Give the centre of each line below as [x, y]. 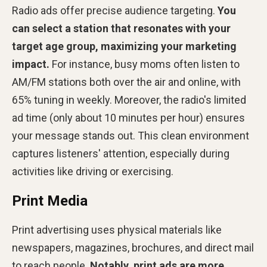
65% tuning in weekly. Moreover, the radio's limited [129, 100]
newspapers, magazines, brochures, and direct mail [133, 247]
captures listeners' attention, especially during [121, 153]
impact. [31, 64]
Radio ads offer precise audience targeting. [115, 10]
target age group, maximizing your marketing [124, 46]
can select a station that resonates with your [121, 28]
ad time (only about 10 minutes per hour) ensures [128, 117]
